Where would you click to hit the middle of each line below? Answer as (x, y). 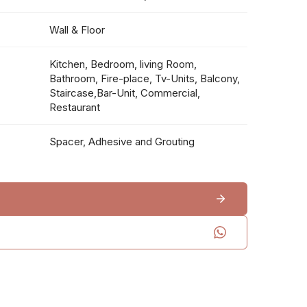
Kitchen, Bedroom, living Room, (123, 64)
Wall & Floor (77, 30)
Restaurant (75, 107)
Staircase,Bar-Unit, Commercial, (125, 93)
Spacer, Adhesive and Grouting (122, 142)
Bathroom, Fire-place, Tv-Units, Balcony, (145, 78)
